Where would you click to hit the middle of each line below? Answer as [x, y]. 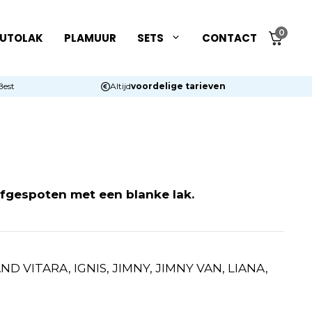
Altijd [120, 86]
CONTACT [229, 38]
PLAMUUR [90, 38]
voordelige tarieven [178, 86]
